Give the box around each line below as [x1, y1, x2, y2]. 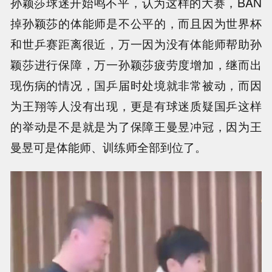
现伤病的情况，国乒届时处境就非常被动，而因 [10, 76, 262, 93]
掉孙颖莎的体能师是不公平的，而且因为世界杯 [10, 14, 262, 32]
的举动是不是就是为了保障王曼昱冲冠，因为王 [10, 117, 262, 135]
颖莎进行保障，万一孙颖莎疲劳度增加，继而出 [10, 55, 262, 73]
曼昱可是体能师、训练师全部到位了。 [10, 138, 207, 155]
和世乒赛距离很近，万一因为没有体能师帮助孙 [10, 35, 262, 52]
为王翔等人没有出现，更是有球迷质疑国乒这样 [10, 97, 262, 114]
